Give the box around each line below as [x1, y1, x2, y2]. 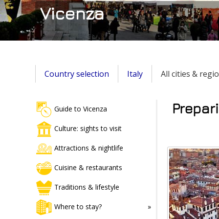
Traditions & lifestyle [54, 182, 119, 192]
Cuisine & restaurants [54, 162, 122, 172]
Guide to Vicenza [54, 104, 107, 113]
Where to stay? [54, 201, 102, 211]
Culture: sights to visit [54, 123, 122, 133]
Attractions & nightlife [54, 143, 123, 153]
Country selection [44, 68, 109, 79]
